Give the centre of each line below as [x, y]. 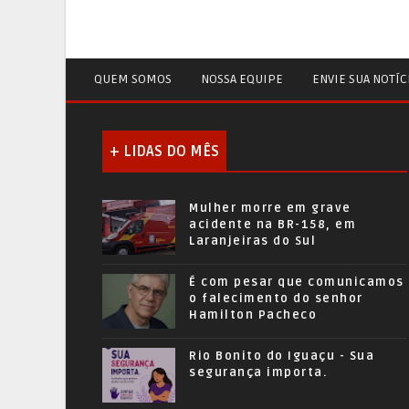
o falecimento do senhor [276, 299]
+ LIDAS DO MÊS [164, 152]
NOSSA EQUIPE [242, 79]
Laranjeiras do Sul [252, 241]
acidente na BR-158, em [273, 225]
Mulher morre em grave [270, 208]
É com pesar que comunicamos [297, 282]
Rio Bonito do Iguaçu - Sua [282, 356]
